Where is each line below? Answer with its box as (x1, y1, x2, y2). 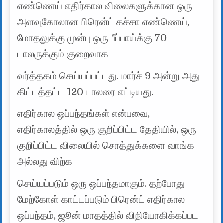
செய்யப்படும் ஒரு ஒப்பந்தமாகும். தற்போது (17, 177, 185, 189)
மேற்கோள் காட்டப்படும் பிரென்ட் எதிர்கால (17, 193, 185, 205)
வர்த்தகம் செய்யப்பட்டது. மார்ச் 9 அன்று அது (17, 70, 200, 82)
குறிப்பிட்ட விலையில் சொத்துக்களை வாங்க (17, 139, 195, 151)
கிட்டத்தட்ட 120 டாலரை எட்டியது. (17, 86, 154, 98)
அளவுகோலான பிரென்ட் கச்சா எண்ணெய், (17, 16, 190, 28)
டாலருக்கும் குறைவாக (17, 48, 109, 60)
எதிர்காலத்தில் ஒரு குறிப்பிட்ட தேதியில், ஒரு (17, 123, 197, 135)
